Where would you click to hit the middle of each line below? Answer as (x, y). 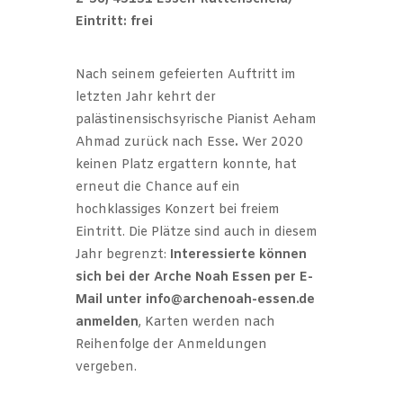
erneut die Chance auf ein (158, 187)
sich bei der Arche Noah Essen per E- (194, 277)
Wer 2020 (273, 142)
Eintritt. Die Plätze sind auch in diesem (197, 232)
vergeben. (106, 367)
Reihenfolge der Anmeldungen (171, 345)
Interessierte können (237, 255)
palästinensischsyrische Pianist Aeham (196, 120)
